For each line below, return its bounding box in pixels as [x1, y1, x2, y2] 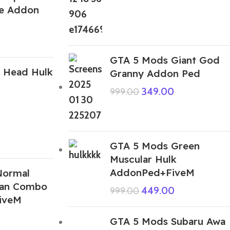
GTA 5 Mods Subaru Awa [110, 215, 226, 227]
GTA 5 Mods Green [110, 139, 200, 152]
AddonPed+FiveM [110, 166, 195, 179]
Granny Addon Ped [110, 67, 201, 80]
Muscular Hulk [110, 152, 177, 165]
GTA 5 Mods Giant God [110, 53, 220, 66]
